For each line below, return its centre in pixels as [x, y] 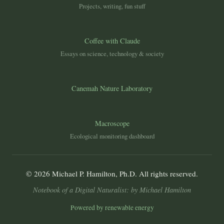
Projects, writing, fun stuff [112, 6]
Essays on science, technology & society [112, 53]
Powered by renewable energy [112, 207]
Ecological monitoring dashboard [112, 136]
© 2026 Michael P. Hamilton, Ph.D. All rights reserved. [112, 173]
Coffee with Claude [112, 41]
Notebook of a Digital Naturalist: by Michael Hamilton [112, 190]
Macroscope [112, 123]
